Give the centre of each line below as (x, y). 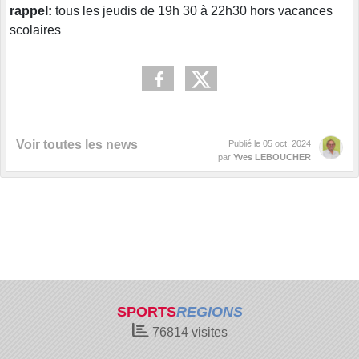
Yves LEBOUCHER (272, 157)
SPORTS (146, 312)
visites (208, 332)
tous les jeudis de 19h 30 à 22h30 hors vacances (192, 10)
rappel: (31, 10)
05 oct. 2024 (287, 143)
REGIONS (209, 312)
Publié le (246, 143)
